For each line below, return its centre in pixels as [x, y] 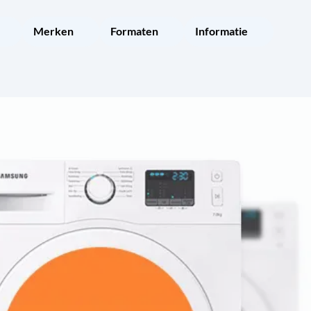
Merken [53, 31]
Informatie [221, 31]
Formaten [134, 31]
